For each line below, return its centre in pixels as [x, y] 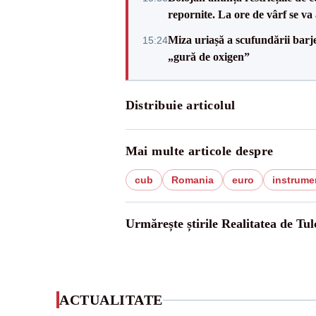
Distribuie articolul [180, 105]
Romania [192, 180]
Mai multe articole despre [199, 151]
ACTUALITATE [111, 300]
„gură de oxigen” [208, 57]
